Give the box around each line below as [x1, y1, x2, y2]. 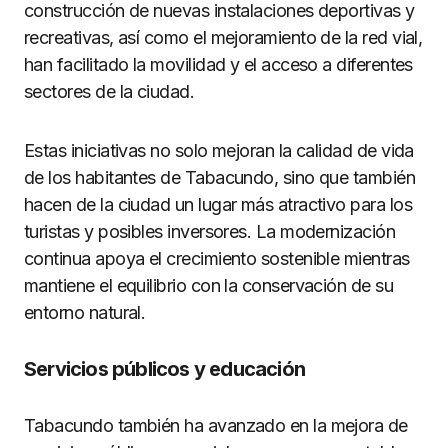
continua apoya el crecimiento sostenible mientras [24, 247, 410, 269]
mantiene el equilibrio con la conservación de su [24, 274, 394, 296]
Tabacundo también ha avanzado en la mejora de [24, 414, 408, 436]
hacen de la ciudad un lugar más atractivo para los [24, 193, 412, 215]
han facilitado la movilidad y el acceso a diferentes [24, 53, 413, 75]
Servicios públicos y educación [24, 356, 305, 381]
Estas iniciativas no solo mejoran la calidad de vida [24, 139, 414, 161]
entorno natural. [24, 301, 146, 323]
